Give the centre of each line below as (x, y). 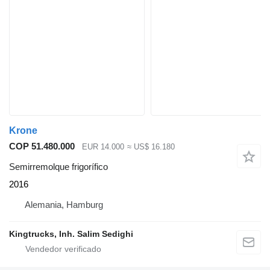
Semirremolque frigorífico (58, 167)
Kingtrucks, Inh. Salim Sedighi (71, 234)
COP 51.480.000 (42, 146)
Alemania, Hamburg (64, 205)
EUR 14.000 (103, 146)
